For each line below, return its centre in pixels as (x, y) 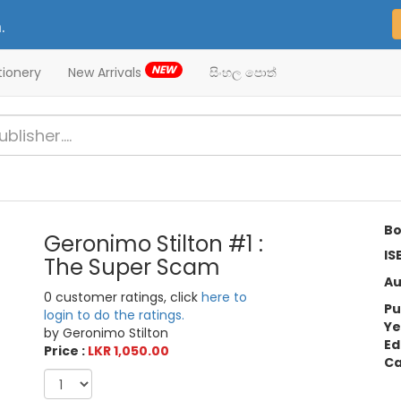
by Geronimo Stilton (107, 333)
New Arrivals (107, 73)
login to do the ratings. (115, 316)
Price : (66, 351)
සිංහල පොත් (243, 73)
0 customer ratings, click (123, 298)
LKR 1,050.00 (129, 351)
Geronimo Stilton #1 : (154, 244)
